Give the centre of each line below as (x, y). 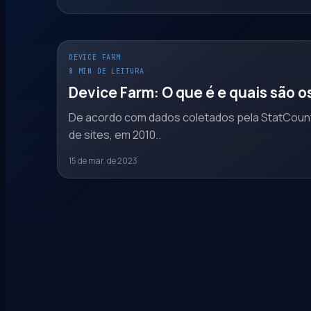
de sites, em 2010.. (115, 134)
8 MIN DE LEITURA (107, 71)
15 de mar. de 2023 (103, 160)
